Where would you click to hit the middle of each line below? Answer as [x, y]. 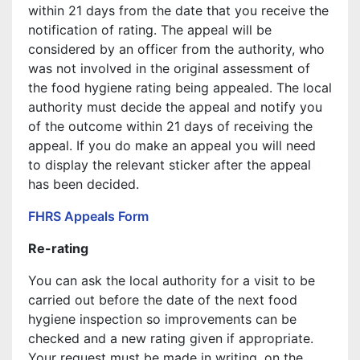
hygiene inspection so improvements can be [162, 319]
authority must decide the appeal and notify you [175, 107]
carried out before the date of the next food [163, 300]
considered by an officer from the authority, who [176, 49]
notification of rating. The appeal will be [150, 30]
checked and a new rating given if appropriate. [171, 338]
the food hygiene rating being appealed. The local [180, 88]
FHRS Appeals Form [90, 216]
